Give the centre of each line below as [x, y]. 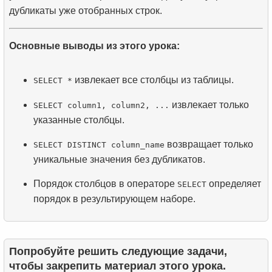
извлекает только [209, 105]
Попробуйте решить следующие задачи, [118, 252]
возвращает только [209, 144]
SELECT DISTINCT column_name [99, 145]
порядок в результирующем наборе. [114, 199]
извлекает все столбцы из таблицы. [153, 80]
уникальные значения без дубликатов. [119, 160]
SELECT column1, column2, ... [101, 106]
